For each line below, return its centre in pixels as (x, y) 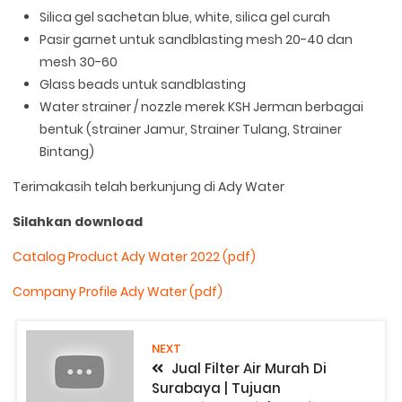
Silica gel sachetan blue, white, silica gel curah (185, 17)
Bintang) (67, 152)
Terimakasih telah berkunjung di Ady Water (149, 187)
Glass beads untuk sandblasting (143, 85)
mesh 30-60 (79, 62)
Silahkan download (78, 222)
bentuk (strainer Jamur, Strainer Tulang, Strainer (191, 130)
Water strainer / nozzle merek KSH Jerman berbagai (202, 107)
